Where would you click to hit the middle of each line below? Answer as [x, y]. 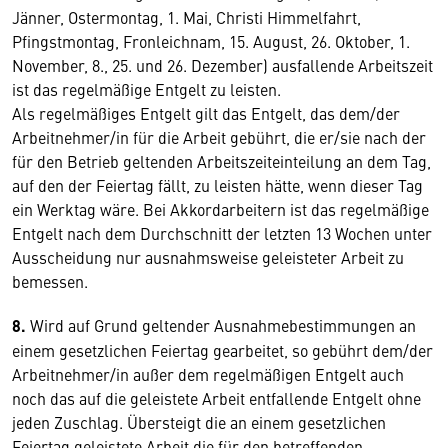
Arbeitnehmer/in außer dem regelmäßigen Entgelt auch [208, 374]
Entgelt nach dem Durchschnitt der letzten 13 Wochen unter [222, 233]
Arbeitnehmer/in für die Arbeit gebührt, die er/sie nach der [219, 137]
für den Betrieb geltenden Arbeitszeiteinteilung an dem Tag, [221, 161]
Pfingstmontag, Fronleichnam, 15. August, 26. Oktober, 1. [211, 41]
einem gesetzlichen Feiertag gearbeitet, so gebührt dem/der [222, 350]
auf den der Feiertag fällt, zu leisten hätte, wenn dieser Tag [217, 185]
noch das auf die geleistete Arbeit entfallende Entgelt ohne [216, 398]
